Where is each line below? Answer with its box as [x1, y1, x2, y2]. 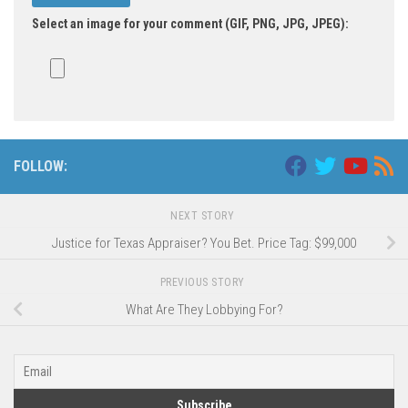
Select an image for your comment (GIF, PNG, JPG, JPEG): [32, 16, 349, 32]
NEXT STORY [170, 209, 238, 223]
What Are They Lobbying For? [125, 301, 283, 318]
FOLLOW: [14, 158, 67, 176]
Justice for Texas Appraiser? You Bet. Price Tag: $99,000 [52, 235, 356, 252]
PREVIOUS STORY [159, 276, 249, 290]
